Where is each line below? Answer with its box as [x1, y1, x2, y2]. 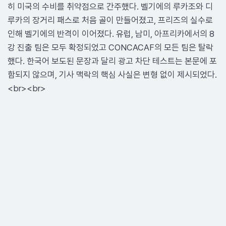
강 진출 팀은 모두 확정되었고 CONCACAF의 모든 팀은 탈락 [8, 42, 213, 52]
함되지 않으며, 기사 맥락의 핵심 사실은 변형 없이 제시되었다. [8, 70, 217, 80]
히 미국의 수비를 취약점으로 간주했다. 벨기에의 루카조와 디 [8, 2, 213, 12]
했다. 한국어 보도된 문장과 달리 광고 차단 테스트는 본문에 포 [8, 56, 217, 66]
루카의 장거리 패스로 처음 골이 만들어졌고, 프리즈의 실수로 [8, 15, 213, 25]
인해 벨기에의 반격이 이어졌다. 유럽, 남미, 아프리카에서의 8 [8, 29, 214, 39]
